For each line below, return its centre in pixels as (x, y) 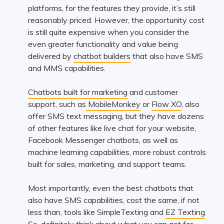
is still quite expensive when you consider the (108, 32)
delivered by (50, 56)
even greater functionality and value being (103, 44)
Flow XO (166, 104)
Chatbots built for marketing (77, 92)
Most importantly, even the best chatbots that (110, 188)
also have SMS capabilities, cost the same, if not (113, 200)
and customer (152, 92)
